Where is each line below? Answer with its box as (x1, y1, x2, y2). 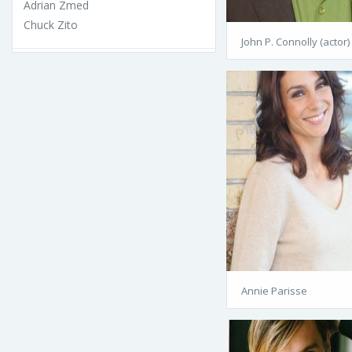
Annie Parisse (241, 283, 307, 298)
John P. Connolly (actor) (241, 34, 350, 49)
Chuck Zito (24, 16, 78, 32)
